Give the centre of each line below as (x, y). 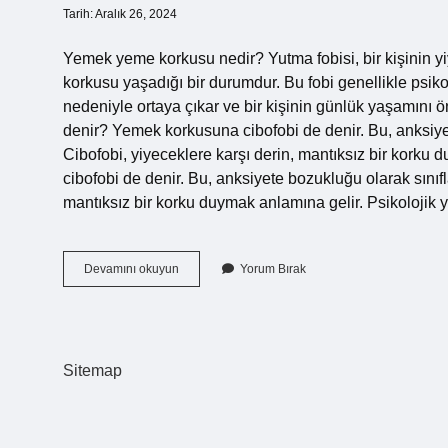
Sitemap (92, 370)
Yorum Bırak (273, 269)
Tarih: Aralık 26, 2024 (120, 14)
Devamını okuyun (131, 269)
